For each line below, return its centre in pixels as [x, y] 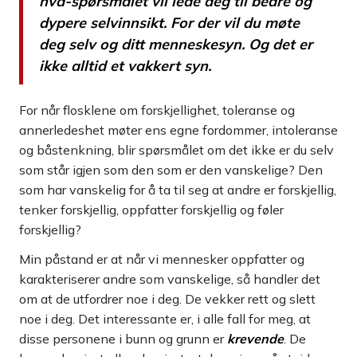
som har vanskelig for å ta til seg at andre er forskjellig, [178, 190]
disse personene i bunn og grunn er [123, 339]
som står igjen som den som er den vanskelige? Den [171, 170]
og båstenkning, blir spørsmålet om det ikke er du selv [177, 150]
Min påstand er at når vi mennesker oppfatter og [162, 259]
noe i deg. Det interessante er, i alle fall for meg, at [165, 319]
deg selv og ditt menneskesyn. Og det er [176, 45]
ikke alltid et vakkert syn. [125, 66]
